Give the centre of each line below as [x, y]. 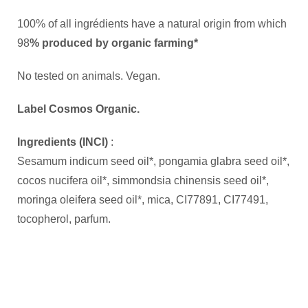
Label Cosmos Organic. [78, 109]
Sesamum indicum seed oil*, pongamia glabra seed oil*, [153, 161]
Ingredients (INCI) [63, 142]
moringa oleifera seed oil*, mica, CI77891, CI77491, [143, 199]
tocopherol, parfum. [64, 219]
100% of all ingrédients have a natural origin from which [152, 23]
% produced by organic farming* [114, 43]
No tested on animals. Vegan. [89, 76]
